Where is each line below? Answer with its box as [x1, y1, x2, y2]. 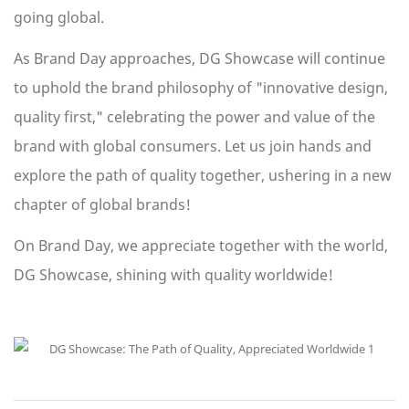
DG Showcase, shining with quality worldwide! [14, 265, 333, 286]
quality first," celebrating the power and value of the [14, 107, 375, 128]
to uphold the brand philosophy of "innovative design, [14, 78, 388, 99]
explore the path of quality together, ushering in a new [14, 165, 392, 186]
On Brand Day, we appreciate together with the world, [14, 236, 388, 257]
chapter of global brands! [14, 194, 191, 215]
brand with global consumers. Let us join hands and [14, 136, 372, 157]
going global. [14, 7, 104, 28]
